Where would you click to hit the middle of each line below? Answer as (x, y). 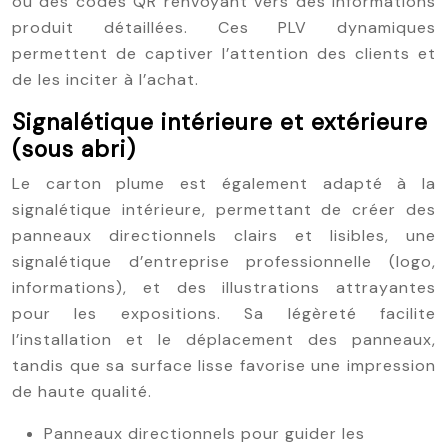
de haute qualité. (82, 391)
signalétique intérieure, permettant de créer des (224, 209)
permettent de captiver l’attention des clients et (224, 53)
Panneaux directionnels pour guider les (204, 433)
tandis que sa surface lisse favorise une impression (224, 365)
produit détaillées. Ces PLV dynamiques (224, 27)
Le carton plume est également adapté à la (224, 183)
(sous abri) (74, 149)
